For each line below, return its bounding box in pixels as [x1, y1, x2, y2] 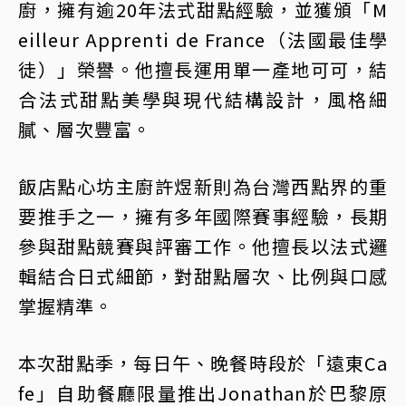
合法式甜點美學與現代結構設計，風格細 [18, 86, 388, 113]
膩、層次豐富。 [18, 116, 151, 143]
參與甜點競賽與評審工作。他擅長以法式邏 [18, 233, 388, 260]
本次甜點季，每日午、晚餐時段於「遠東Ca [18, 350, 388, 377]
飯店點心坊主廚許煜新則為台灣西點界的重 [18, 173, 388, 200]
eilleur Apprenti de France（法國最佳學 [18, 26, 388, 53]
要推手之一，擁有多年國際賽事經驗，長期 [18, 203, 388, 230]
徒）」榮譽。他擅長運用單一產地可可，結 [18, 56, 388, 83]
